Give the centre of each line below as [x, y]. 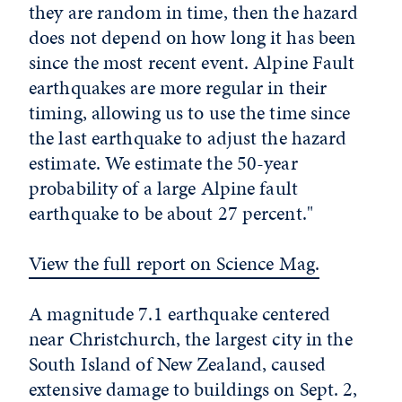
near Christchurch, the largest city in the [191, 339]
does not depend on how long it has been [192, 37]
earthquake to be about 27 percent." [171, 213]
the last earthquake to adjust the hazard [188, 138]
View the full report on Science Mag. [175, 263]
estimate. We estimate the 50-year [163, 163]
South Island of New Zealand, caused [177, 364]
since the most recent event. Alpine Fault [192, 62]
